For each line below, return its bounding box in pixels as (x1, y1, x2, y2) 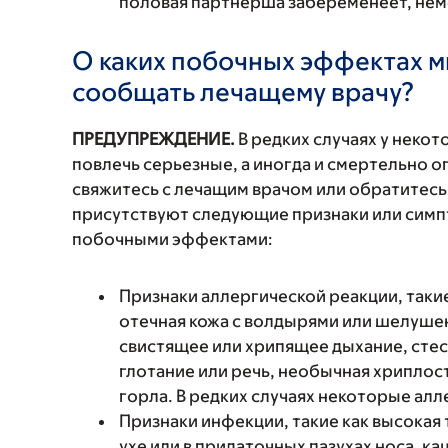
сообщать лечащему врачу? (72, 76, 415, 106)
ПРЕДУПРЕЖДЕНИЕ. (72, 129, 235, 149)
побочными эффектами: (72, 229, 273, 249)
